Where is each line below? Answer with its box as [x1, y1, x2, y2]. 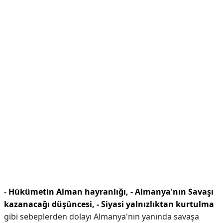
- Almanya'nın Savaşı [130, 186, 214, 197]
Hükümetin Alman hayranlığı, [8, 186, 128, 197]
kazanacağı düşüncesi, [4, 199, 95, 210]
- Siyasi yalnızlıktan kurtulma [97, 199, 214, 210]
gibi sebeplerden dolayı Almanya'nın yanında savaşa [4, 211, 199, 222]
